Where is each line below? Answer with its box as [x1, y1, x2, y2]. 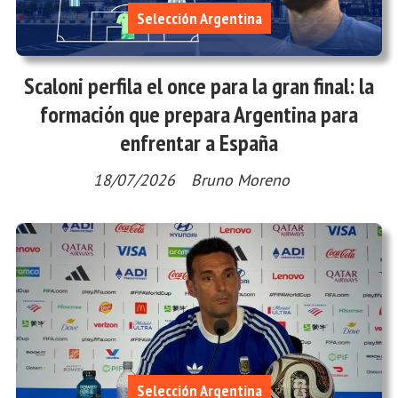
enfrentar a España [120, 128, 278, 158]
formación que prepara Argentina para [40, 99, 358, 130]
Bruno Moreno [190, 170, 290, 191]
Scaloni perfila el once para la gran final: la [24, 71, 374, 101]
